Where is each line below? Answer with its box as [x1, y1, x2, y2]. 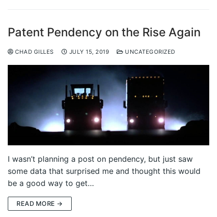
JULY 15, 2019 [69, 48, 109, 55]
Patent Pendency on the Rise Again [8, 25, 201, 39]
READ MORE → [16, 200, 63, 208]
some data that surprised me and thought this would [8, 166, 201, 176]
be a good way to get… [8, 178, 94, 188]
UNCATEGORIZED [123, 48, 175, 55]
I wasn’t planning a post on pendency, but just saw [8, 154, 193, 164]
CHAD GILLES [13, 48, 54, 55]
